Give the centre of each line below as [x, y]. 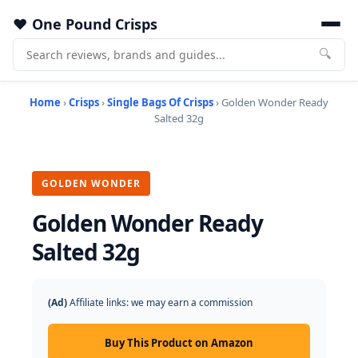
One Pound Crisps [95, 24]
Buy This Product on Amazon [179, 343]
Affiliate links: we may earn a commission [160, 302]
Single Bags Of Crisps [160, 102]
